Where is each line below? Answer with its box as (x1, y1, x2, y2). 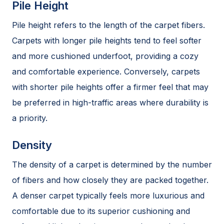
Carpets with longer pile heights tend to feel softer (12, 35, 201, 45)
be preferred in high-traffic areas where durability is (12, 97, 208, 107)
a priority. (12, 113, 47, 123)
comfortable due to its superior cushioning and (12, 206, 190, 216)
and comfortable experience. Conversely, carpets (12, 66, 200, 76)
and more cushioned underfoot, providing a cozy (12, 51, 198, 61)
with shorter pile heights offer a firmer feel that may (12, 82, 208, 92)
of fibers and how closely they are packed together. (12, 175, 208, 185)
